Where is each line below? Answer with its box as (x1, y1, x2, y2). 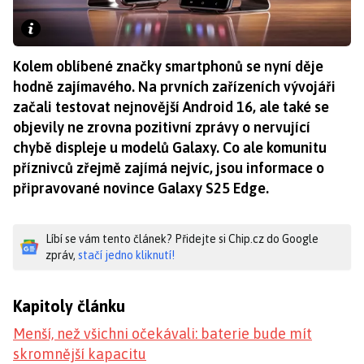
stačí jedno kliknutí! (78, 248, 175, 262)
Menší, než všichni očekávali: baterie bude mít (13, 324, 312, 342)
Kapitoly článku (13, 296, 125, 315)
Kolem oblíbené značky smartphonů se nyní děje (13, 57, 323, 75)
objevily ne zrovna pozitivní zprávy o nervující (13, 118, 310, 136)
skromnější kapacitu (13, 344, 146, 362)
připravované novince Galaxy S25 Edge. (13, 179, 269, 197)
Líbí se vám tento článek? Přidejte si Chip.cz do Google (45, 232, 318, 245)
